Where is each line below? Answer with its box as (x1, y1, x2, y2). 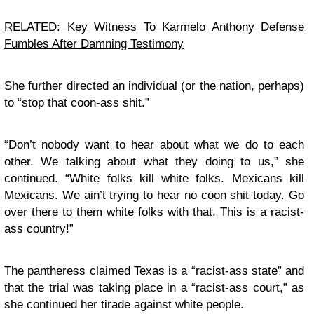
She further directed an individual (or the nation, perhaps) (4, 79, 304, 93)
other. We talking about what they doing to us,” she (4, 155, 304, 168)
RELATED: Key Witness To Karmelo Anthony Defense (4, 20, 304, 34)
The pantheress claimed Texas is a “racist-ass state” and (4, 264, 304, 278)
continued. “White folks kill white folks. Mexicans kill (4, 172, 304, 185)
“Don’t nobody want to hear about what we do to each (4, 138, 304, 151)
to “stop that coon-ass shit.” (4, 96, 149, 109)
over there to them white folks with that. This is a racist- (4, 205, 304, 219)
